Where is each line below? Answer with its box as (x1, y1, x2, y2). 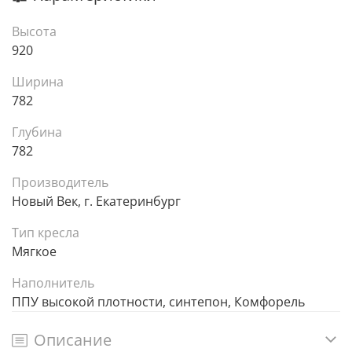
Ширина (12, 73, 64, 91)
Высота (12, 23, 57, 41)
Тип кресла (12, 224, 79, 242)
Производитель (12, 174, 108, 192)
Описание (34, 328, 112, 350)
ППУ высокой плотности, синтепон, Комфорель (234, 293, 305, 311)
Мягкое (12, 243, 57, 261)
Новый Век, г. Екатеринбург (12, 192, 181, 211)
